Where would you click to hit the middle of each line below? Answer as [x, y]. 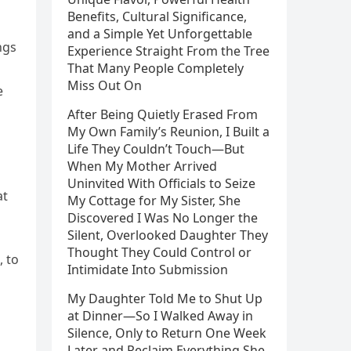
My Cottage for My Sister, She [154, 201]
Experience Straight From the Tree [168, 51]
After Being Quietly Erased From [163, 114]
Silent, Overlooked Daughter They [168, 235]
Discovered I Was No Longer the [163, 218]
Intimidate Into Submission [148, 270]
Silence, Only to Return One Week [167, 333]
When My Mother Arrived [142, 166]
